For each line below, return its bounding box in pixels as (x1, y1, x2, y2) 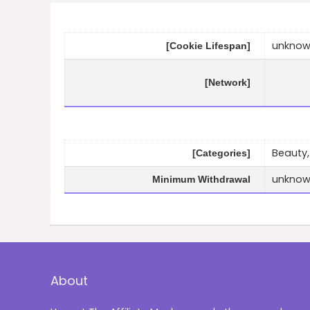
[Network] (205, 77, 250, 89)
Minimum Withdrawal (152, 174, 250, 185)
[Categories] (192, 147, 250, 159)
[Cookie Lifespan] (166, 40, 250, 52)
